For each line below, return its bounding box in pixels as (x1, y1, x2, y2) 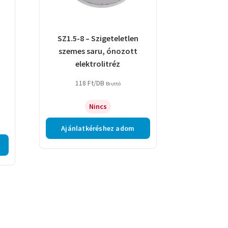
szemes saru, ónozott (58, 45, 137, 56)
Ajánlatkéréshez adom (61, 124, 135, 133)
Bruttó (105, 80, 121, 88)
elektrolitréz (75, 58, 121, 69)
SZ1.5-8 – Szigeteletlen (57, 33, 138, 43)
